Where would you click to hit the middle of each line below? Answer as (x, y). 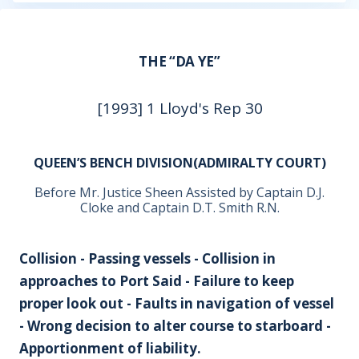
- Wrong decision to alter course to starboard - (175, 326)
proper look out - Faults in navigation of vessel (177, 303)
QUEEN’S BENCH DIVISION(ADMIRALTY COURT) (179, 163)
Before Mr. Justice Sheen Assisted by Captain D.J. (179, 192)
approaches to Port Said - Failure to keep (157, 281)
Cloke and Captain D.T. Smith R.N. (179, 208)
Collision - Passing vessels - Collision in (147, 258)
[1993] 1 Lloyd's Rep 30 (179, 108)
